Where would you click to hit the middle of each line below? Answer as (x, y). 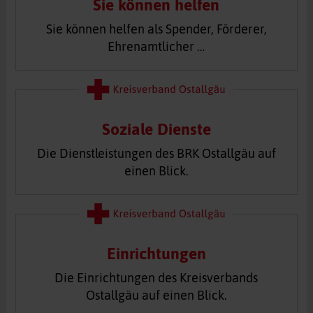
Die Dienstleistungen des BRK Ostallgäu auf (156, 153)
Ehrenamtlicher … (156, 46)
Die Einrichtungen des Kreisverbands (156, 278)
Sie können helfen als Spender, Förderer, (156, 29)
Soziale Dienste (156, 129)
